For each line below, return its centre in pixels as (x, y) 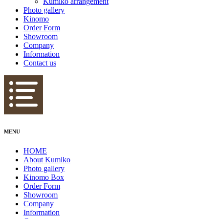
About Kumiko (47, 159)
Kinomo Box (44, 177)
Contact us (40, 63)
